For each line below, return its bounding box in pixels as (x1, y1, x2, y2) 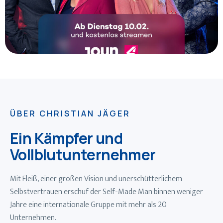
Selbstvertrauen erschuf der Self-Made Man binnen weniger (10, 185, 203, 199)
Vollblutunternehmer (10, 144, 156, 165)
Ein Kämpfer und (10, 127, 122, 148)
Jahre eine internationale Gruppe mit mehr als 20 (10, 198, 167, 212)
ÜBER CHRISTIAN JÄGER (10, 108, 130, 119)
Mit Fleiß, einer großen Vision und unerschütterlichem (10, 172, 182, 186)
